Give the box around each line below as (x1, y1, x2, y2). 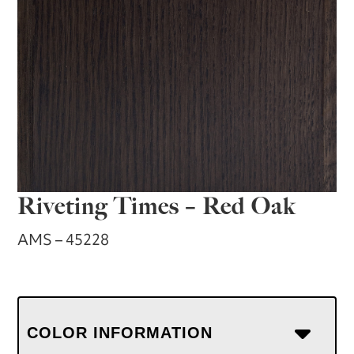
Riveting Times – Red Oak (17, 191, 296, 221)
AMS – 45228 (17, 229, 110, 250)
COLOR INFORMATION (27, 324, 213, 342)
